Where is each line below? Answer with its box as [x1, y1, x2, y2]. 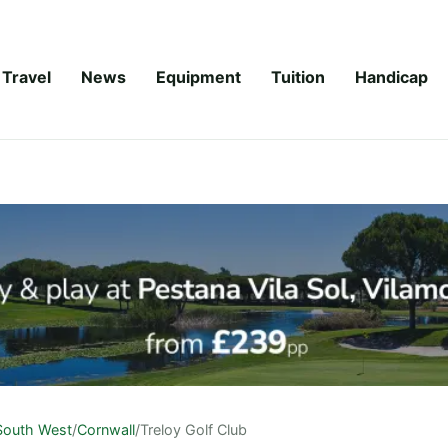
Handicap [355, 66, 428, 87]
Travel [2, 66, 51, 87]
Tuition [271, 66, 325, 87]
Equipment [156, 66, 241, 87]
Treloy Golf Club [140, 420, 247, 438]
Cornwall [77, 420, 135, 438]
